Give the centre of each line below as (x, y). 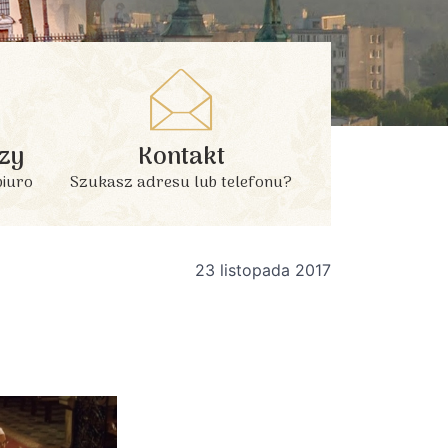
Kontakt (181, 158)
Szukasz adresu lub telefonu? (181, 183)
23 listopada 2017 (263, 270)
